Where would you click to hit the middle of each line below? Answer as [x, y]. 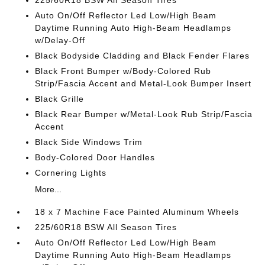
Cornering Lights [71, 173]
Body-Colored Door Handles [95, 157]
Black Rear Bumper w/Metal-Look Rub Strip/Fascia [144, 114]
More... [49, 189]
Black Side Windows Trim [89, 142]
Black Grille [60, 99]
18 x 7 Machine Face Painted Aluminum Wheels [137, 212]
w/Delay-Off [60, 40]
